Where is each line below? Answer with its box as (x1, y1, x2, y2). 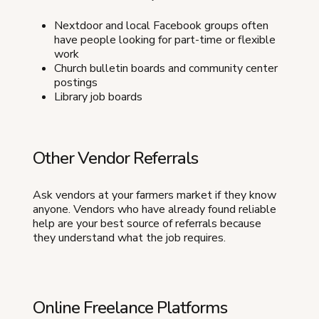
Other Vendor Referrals (33, 147, 198, 169)
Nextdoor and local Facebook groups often (54, 18, 268, 33)
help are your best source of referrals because (33, 216, 261, 231)
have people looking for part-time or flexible (54, 32, 276, 48)
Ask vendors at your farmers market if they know (33, 187, 276, 203)
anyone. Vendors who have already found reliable (33, 202, 276, 217)
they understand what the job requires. (33, 230, 226, 246)
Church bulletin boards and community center (54, 61, 278, 76)
